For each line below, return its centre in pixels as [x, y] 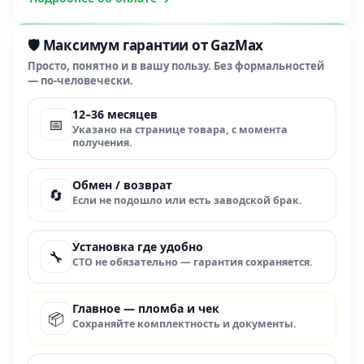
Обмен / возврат [122, 185]
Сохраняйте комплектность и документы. [184, 324]
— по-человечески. [80, 81]
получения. [102, 143]
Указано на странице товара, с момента [180, 130]
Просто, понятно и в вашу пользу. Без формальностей [176, 66]
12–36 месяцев [115, 115]
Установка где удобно [138, 247]
